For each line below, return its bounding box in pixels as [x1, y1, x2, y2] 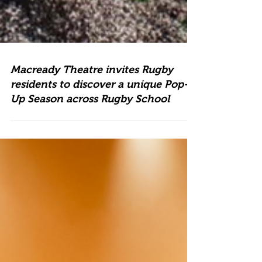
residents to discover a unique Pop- [11, 149, 188, 160]
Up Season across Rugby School [11, 163, 170, 175]
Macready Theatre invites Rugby [11, 134, 173, 146]
